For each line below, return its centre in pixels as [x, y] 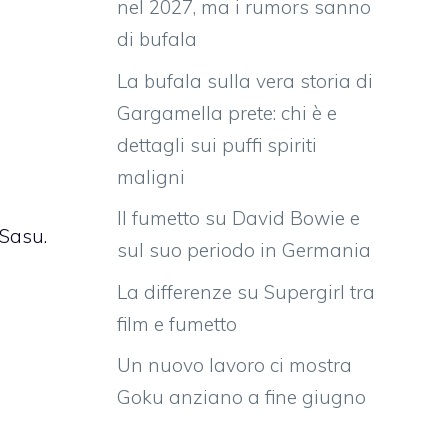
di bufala [157, 39]
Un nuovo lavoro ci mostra [234, 365]
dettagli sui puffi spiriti [217, 144]
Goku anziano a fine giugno [241, 397]
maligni [151, 176]
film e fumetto [177, 323]
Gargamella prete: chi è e [227, 112]
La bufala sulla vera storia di [245, 80]
